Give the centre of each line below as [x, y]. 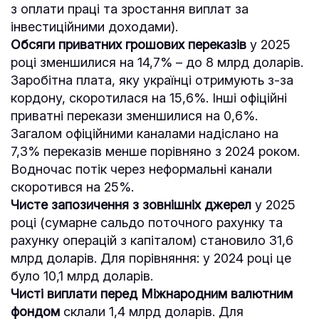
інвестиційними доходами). [96, 26]
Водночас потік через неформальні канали [141, 169]
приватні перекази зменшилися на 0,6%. [134, 115]
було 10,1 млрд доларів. [82, 276]
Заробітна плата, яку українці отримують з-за [152, 80]
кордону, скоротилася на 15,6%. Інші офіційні [149, 98]
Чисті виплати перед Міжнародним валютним [152, 293]
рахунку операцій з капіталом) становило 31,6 [152, 240]
